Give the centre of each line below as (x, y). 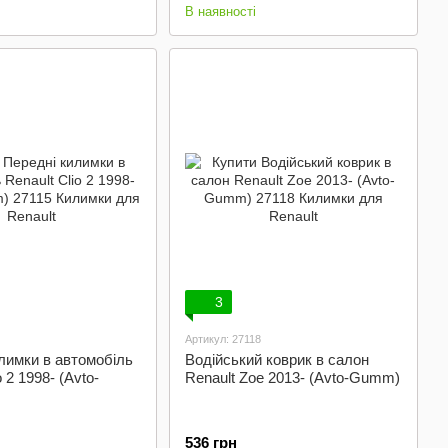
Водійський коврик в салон (276, 359)
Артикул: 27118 (222, 339)
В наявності (220, 11)
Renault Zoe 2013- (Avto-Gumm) (292, 377)
